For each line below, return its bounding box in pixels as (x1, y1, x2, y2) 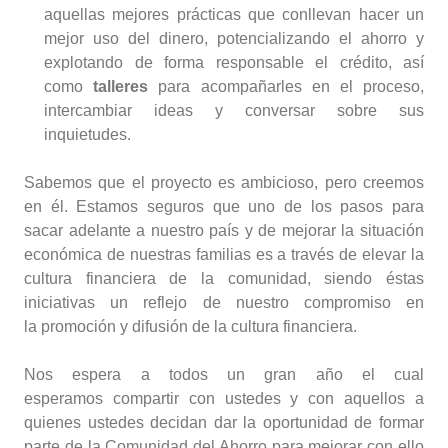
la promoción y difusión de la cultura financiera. (24, 317, 357, 335)
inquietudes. (44, 125, 131, 143)
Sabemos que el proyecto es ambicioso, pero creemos (24, 173, 424, 191)
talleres (93, 77, 149, 95)
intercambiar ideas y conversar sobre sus (44, 101, 424, 119)
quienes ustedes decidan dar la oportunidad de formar (24, 413, 424, 431)
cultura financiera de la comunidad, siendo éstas (24, 269, 424, 287)
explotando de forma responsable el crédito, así (44, 53, 424, 71)
